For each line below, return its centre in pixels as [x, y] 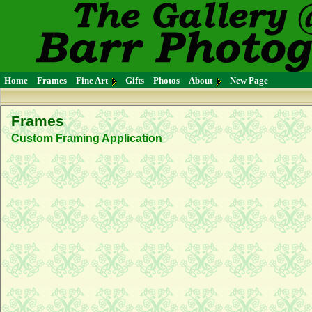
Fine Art [92, 80]
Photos [166, 80]
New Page [249, 80]
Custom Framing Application [87, 138]
